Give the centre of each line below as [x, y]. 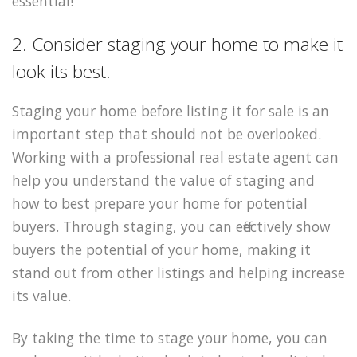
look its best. [61, 72]
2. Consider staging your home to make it [177, 45]
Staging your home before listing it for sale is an [171, 111]
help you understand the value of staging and [163, 180]
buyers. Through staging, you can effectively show [171, 227]
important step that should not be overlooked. [167, 134]
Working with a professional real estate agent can [175, 157]
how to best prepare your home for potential [160, 204]
